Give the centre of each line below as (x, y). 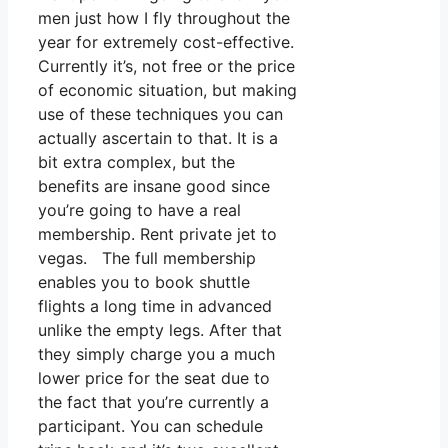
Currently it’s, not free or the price (166, 66)
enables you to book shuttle (144, 282)
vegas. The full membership (147, 258)
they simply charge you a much (156, 354)
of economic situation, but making (167, 90)
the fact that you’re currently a (153, 402)
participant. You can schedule (150, 426)
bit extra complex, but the (136, 162)
